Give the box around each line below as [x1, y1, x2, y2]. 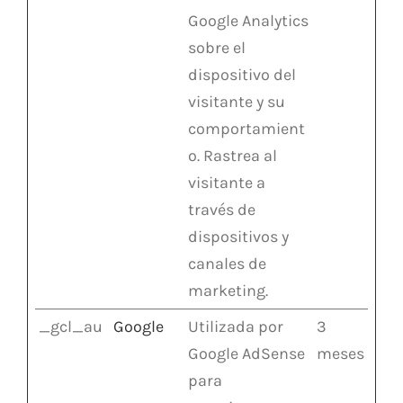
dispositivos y [188, 226, 289, 246]
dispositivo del [188, 64, 296, 85]
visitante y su [188, 91, 285, 112]
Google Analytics [188, 10, 309, 31]
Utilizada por [188, 316, 283, 336]
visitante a [188, 172, 265, 193]
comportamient [188, 118, 305, 139]
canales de [188, 253, 266, 273]
